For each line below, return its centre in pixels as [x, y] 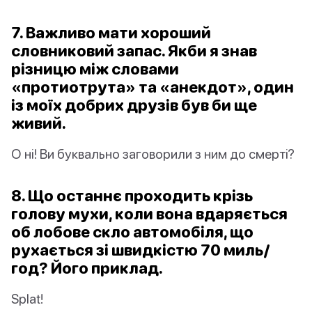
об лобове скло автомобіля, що [132, 232]
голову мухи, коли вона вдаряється [149, 214]
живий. [39, 123]
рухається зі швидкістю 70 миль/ [141, 250]
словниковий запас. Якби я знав [134, 51]
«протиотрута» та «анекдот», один [153, 87]
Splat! [27, 299]
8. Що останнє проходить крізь [132, 196]
